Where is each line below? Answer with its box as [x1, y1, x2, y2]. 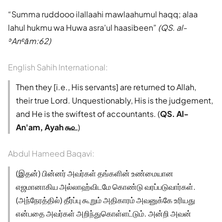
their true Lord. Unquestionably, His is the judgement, [16, 95, 213, 106]
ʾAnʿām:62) [8, 35, 51, 46]
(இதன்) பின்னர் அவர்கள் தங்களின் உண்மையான [16, 167, 173, 178]
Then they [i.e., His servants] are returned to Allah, [16, 81, 196, 92]
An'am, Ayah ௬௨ [16, 121, 78, 132]
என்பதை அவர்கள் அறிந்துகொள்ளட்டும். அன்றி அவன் [16, 208, 191, 219]
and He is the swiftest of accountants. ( [16, 108, 160, 119]
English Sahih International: [8, 61, 108, 72]
